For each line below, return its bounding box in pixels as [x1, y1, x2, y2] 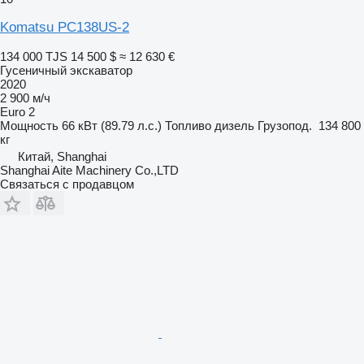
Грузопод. [258, 118, 312, 132]
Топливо [165, 118, 211, 132]
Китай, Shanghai [18, 149, 106, 163]
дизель [214, 118, 254, 132]
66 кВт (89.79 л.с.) [62, 118, 162, 132]
